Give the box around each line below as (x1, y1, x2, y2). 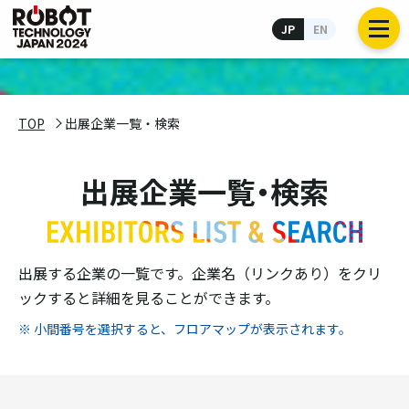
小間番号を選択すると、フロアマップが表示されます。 (34, 320, 351, 338)
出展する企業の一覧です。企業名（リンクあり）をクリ (18, 262, 382, 284)
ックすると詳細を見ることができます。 (18, 287, 279, 309)
